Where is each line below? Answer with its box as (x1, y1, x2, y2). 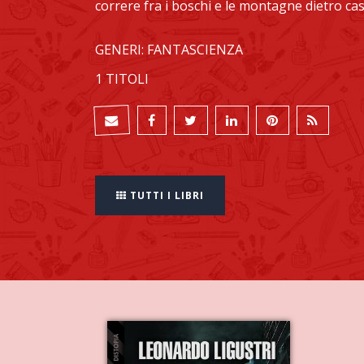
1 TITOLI (95, 70, 149, 88)
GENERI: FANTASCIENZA (95, 41, 243, 58)
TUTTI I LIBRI (127, 188, 204, 202)
